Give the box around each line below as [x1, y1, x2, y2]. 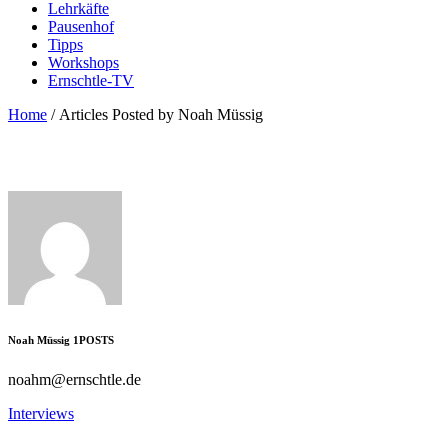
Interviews [8, 404, 74, 422]
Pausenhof [48, 18, 114, 35]
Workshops [48, 54, 119, 71]
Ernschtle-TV [48, 72, 134, 89]
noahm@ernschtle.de [8, 370, 141, 388]
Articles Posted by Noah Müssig [59, 106, 263, 123]
